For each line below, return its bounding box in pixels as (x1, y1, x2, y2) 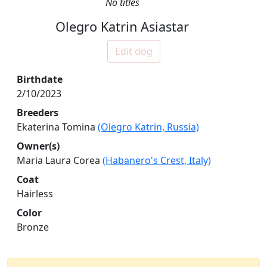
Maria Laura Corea (17, 153, 103, 167)
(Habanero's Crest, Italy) (103, 153, 211, 167)
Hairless (17, 187, 53, 200)
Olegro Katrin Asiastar (55, 17, 190, 35)
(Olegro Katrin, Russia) (98, 120, 199, 133)
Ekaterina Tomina (17, 120, 98, 133)
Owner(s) (17, 139, 60, 153)
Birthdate (17, 72, 63, 86)
